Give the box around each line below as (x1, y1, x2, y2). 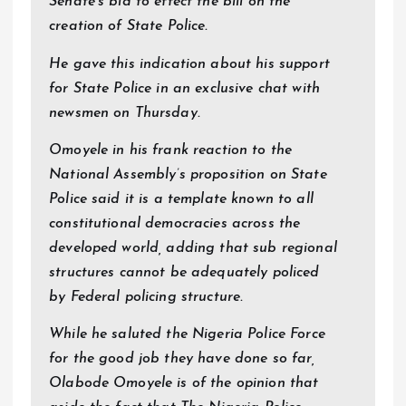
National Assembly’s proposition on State (49, 167, 327, 182)
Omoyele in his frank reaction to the (49, 142, 293, 158)
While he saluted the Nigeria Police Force (49, 326, 325, 342)
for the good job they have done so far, (49, 351, 315, 366)
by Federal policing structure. (49, 289, 244, 304)
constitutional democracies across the (49, 216, 301, 231)
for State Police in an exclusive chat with (49, 81, 320, 96)
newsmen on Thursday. (49, 105, 200, 121)
